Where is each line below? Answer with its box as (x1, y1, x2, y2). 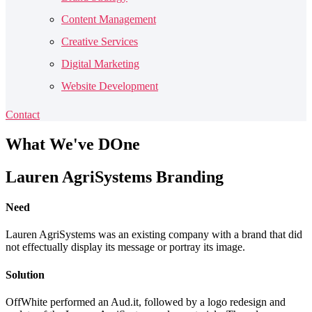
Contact (6, 109, 40, 120)
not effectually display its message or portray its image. (6, 241, 245, 253)
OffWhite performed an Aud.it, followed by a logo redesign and (6, 295, 286, 308)
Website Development (61, 80, 158, 92)
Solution (6, 268, 45, 281)
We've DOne (49, 134, 140, 153)
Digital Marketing (61, 58, 139, 70)
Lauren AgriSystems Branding (6, 167, 224, 186)
